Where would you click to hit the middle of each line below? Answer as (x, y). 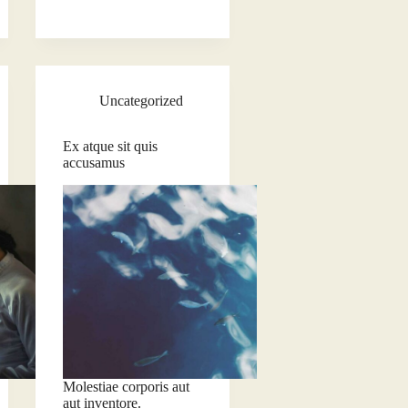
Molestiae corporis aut (126, 387)
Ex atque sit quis (110, 147)
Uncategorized (141, 101)
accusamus (93, 163)
